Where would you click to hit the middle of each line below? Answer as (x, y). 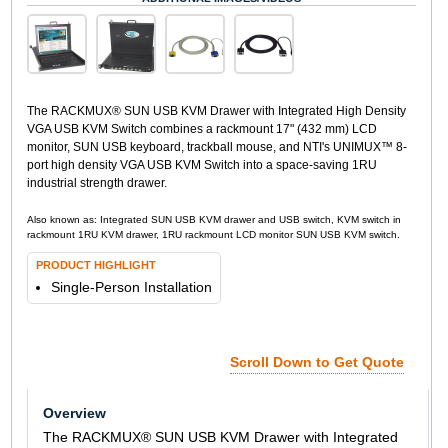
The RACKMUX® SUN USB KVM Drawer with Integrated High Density (216, 110)
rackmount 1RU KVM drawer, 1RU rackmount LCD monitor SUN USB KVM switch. (213, 234)
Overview (74, 412)
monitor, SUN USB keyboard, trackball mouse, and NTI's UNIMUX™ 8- (216, 146)
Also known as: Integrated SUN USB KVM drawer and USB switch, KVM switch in (213, 219)
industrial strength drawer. (96, 182)
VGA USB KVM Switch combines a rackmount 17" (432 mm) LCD (201, 128)
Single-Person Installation (131, 286)
